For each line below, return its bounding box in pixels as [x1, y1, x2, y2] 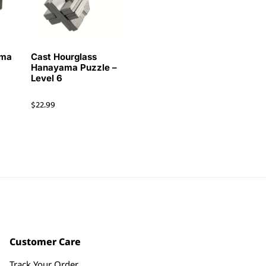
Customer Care [9, 235, 81, 249]
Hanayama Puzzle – [30, 61, 117, 73]
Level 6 [30, 72, 62, 84]
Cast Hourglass [30, 50, 97, 62]
